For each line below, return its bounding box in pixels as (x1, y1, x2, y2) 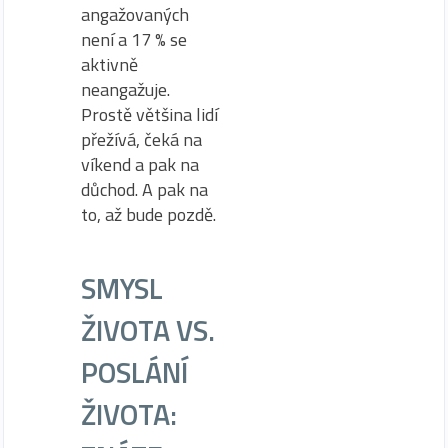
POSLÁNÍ (81, 349, 188, 394)
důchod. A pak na (81, 175, 208, 203)
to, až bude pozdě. (81, 200, 216, 228)
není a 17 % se (81, 25, 187, 53)
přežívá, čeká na (81, 125, 202, 153)
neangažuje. (81, 75, 170, 103)
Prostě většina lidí (81, 100, 218, 128)
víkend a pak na (81, 150, 199, 178)
